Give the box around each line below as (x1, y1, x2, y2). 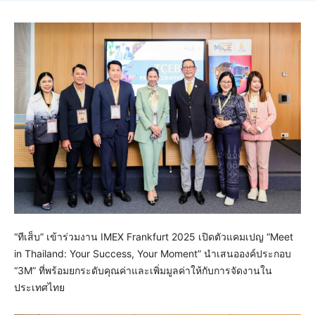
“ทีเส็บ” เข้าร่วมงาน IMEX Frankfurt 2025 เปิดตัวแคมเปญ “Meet (14, 231, 293, 243)
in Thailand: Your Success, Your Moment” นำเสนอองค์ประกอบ (14, 247, 291, 260)
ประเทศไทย (14, 281, 65, 294)
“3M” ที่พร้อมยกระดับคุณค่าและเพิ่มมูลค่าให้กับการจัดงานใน (14, 264, 272, 277)
